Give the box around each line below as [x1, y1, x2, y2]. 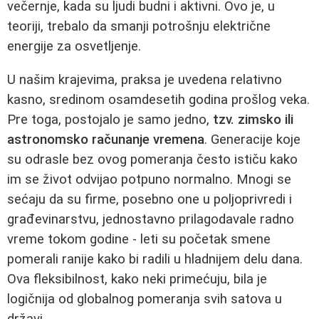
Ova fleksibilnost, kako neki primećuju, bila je [7, 271, 267, 287]
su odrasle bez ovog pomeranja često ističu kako [7, 151, 298, 167]
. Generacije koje [204, 131, 300, 147]
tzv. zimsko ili [213, 111, 293, 127]
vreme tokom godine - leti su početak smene [7, 231, 271, 247]
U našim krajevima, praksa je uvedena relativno [7, 71, 282, 88]
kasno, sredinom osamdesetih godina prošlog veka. [7, 91, 310, 108]
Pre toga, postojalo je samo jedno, [7, 111, 213, 127]
